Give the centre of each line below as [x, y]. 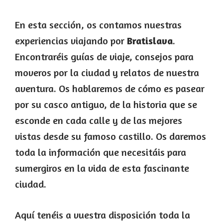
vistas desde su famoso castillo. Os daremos [111, 136]
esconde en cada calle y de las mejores [99, 120]
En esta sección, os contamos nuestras [98, 25]
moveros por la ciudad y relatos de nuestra [107, 72]
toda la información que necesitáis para [101, 152]
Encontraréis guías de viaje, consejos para [104, 56]
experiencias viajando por [71, 41]
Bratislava [150, 41]
